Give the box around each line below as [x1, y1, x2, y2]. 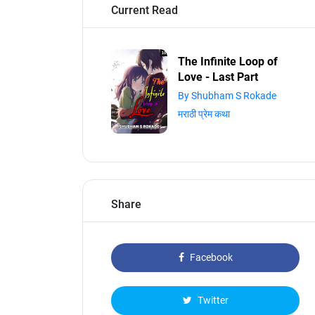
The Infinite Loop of [178, 55, 278, 68]
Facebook [187, 252, 233, 263]
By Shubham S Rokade [178, 90, 276, 101]
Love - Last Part [178, 70, 258, 84]
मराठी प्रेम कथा [178, 108, 230, 120]
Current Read [111, 4, 178, 17]
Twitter [195, 295, 229, 306]
